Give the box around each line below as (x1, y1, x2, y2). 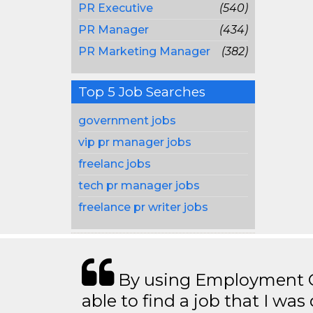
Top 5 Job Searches (78, 84, 205, 100)
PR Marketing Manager (78, 45, 210, 58)
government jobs (78, 114, 176, 127)
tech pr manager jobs (78, 179, 200, 192)
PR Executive (78, 1, 153, 15)
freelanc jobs (78, 157, 151, 170)
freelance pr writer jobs (78, 201, 208, 214)
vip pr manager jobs (78, 136, 191, 149)
